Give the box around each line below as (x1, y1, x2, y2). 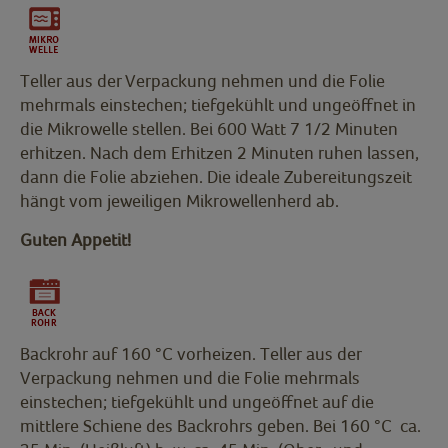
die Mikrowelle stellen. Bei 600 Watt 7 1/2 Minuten (20, 118, 398, 140)
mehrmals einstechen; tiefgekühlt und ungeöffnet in (20, 94, 416, 116)
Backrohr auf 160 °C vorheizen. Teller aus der (20, 343, 362, 365)
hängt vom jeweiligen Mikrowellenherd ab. (20, 190, 339, 212)
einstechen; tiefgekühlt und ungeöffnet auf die (20, 391, 374, 413)
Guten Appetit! (20, 229, 131, 251)
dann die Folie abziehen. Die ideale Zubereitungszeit (20, 166, 412, 188)
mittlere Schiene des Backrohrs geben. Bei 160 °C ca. (20, 415, 421, 437)
